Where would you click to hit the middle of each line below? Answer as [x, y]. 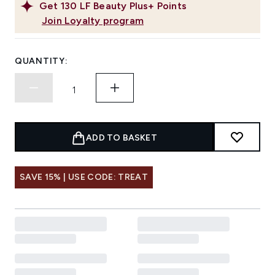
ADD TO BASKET [122, 138]
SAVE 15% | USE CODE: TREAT [84, 177]
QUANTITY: [41, 61]
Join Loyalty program [93, 21]
